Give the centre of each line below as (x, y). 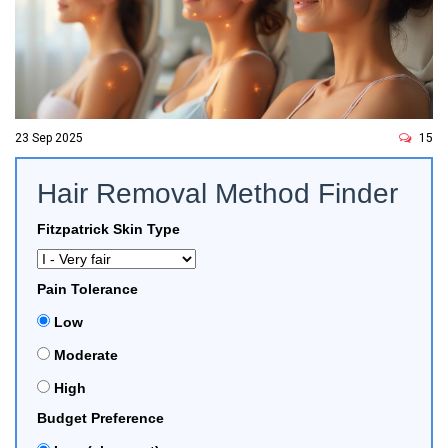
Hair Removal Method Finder (217, 194)
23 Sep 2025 (49, 138)
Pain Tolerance (87, 289)
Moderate (84, 355)
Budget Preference (100, 418)
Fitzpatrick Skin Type (108, 229)
